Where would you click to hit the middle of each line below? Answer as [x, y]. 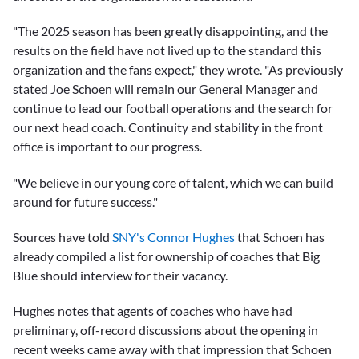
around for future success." [85, 201]
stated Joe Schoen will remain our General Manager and [165, 89]
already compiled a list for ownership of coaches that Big [166, 256]
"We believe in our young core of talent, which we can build [173, 182]
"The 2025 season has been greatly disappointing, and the [170, 31]
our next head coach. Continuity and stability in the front [168, 127]
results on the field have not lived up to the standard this [167, 50]
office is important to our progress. [109, 147]
